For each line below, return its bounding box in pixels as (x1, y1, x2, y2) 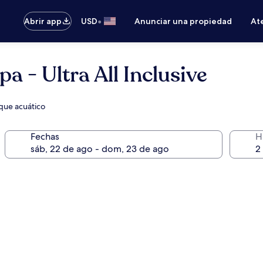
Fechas (30, 130, 59, 143)
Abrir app (24, 16, 62, 26)
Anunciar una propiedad (134, 16, 232, 26)
